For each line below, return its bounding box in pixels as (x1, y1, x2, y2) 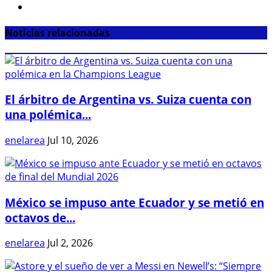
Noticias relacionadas (5, 26, 110, 40)
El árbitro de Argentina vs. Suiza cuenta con (5, 92, 251, 107)
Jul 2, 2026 (47, 236, 93, 250)
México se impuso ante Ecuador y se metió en (5, 194, 264, 210)
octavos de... (5, 209, 75, 225)
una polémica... (5, 107, 91, 123)
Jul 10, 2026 (47, 133, 98, 147)
